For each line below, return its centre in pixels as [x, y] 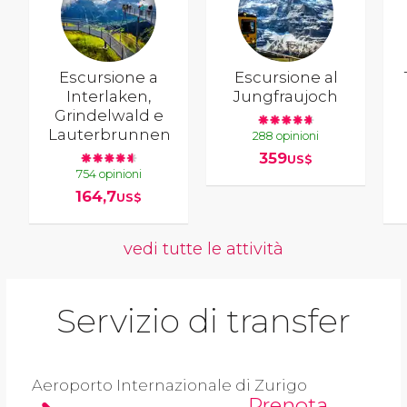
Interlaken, [109, 96]
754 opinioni [109, 174]
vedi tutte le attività [203, 248]
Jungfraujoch [286, 96]
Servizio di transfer [203, 320]
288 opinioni [286, 135]
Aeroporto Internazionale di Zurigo [169, 385]
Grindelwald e [109, 115]
